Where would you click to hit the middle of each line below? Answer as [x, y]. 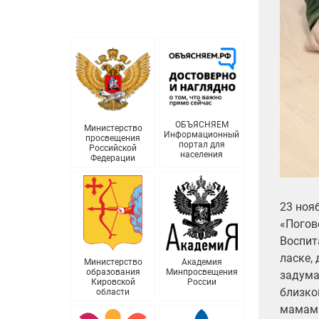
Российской [113, 148]
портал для [202, 145]
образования [113, 272]
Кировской [113, 282]
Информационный [202, 135]
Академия [202, 262]
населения [202, 155]
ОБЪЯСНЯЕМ [202, 125]
